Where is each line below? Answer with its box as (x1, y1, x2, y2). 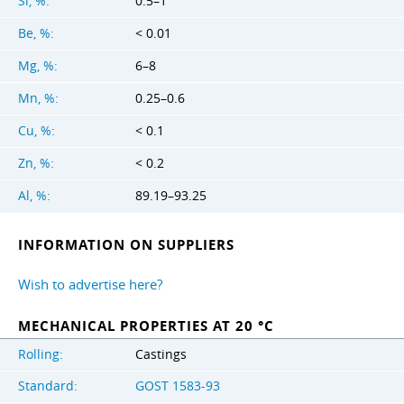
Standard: (18, 378, 78, 395)
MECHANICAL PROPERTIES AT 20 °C (18, 316, 274, 335)
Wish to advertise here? (18, 274, 162, 293)
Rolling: (18, 345, 63, 363)
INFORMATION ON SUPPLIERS (18, 234, 234, 254)
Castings (135, 345, 187, 363)
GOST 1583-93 (135, 378, 220, 395)
